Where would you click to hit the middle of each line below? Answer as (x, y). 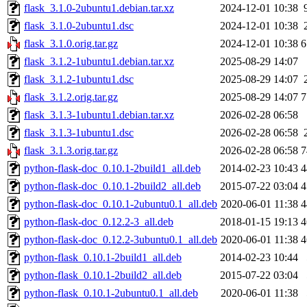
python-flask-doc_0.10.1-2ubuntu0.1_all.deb (121, 204)
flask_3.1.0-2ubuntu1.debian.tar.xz (99, 8)
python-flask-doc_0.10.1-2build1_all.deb (112, 169)
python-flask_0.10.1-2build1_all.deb (103, 258)
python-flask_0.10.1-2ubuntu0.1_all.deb (111, 293)
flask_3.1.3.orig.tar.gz (71, 151)
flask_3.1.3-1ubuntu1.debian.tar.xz (99, 115)
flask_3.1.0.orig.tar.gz (71, 44)
